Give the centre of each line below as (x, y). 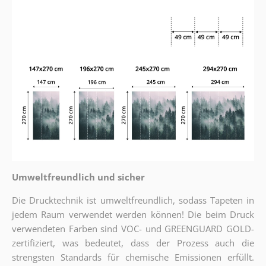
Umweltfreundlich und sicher (78, 177)
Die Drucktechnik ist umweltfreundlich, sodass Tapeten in (133, 200)
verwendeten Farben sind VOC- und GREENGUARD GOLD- (133, 228)
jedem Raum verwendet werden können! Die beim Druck (133, 214)
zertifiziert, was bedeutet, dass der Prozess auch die (133, 243)
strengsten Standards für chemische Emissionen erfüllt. (133, 257)
